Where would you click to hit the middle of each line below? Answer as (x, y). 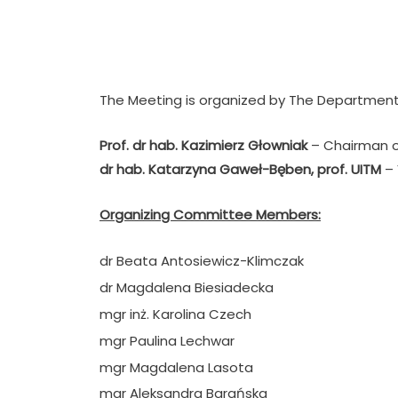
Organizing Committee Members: (210, 214)
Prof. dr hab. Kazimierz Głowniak (203, 145)
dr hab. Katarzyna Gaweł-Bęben (205, 169)
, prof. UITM (348, 169)
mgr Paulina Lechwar (167, 340)
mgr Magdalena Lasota (176, 367)
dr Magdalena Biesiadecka (187, 287)
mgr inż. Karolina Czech (175, 314)
